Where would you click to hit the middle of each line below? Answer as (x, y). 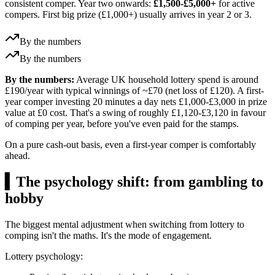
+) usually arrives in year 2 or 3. (190, 14)
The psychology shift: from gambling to (140, 182)
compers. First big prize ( (53, 14)
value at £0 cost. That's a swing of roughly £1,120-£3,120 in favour (135, 112)
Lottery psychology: (44, 257)
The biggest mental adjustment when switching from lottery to (125, 225)
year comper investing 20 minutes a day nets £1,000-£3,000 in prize (136, 101)
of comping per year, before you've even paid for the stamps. (122, 123)
